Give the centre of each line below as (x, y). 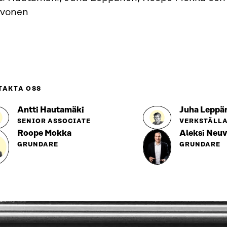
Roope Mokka (44, 133)
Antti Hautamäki (51, 110)
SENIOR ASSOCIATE (54, 121)
